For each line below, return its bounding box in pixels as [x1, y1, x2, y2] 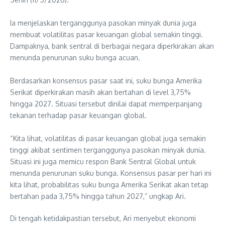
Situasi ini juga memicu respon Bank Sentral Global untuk [10, 157, 196, 166]
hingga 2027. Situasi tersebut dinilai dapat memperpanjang [10, 99, 202, 108]
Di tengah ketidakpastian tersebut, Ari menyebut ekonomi [10, 214, 196, 222]
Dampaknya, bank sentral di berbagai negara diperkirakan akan [10, 42, 214, 50]
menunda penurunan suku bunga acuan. [10, 53, 140, 62]
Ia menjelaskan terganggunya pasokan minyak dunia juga [10, 19, 196, 27]
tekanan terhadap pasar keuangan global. [10, 111, 147, 120]
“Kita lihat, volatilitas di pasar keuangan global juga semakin [10, 134, 206, 143]
